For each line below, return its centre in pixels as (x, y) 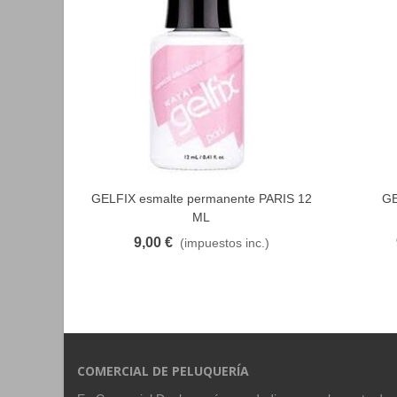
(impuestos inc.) (224, 243)
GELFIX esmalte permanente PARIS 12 (201, 198)
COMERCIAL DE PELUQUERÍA (163, 371)
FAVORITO (175, 198)
